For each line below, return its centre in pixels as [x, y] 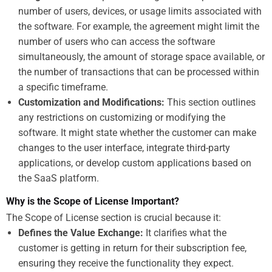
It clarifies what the [186, 233]
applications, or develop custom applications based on [135, 163]
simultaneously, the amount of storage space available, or [141, 56]
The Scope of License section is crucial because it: [114, 217]
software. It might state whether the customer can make [137, 132]
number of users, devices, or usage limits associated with [140, 11]
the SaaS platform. [59, 178]
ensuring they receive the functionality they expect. [126, 263]
